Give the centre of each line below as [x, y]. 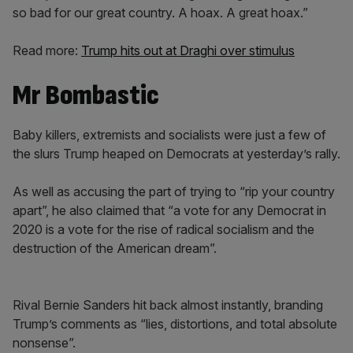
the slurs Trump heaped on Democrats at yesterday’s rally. [176, 154]
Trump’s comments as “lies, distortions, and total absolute [175, 324]
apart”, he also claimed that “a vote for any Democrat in [169, 210]
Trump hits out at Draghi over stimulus [188, 50]
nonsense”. [44, 343]
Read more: [47, 50]
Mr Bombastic [86, 96]
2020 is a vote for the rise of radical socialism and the [163, 229]
